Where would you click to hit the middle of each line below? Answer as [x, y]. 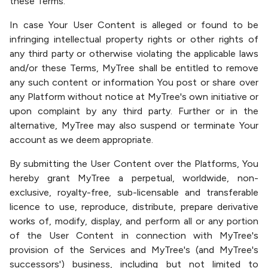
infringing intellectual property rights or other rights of [134, 39]
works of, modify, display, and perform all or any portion [134, 221]
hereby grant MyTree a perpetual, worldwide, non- [134, 178]
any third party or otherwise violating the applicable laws [134, 54]
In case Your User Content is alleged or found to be [134, 25]
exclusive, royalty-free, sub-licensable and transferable [134, 192]
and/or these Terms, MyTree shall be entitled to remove [134, 68]
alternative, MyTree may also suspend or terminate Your [134, 125]
